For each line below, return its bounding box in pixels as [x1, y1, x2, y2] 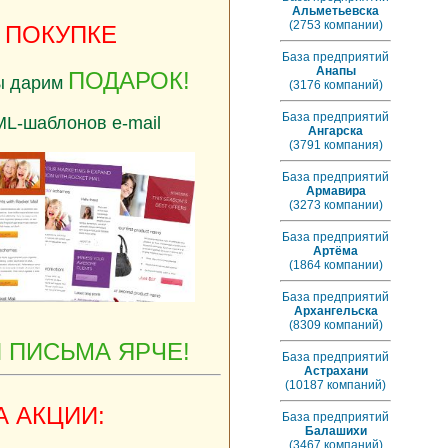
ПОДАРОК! [67, 67, 190, 94]
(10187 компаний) [285, 378, 386, 392]
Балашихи [304, 424, 367, 438]
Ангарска [308, 124, 363, 138]
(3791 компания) [288, 138, 383, 152]
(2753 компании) [288, 18, 383, 32]
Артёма [313, 244, 358, 258]
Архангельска [293, 304, 378, 318]
